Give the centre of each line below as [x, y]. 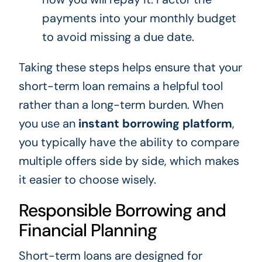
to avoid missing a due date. [118, 37]
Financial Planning [87, 230]
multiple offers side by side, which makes [129, 161]
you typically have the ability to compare [129, 142]
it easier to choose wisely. [87, 180]
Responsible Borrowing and [122, 211]
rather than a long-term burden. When [121, 105]
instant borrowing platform [155, 124]
